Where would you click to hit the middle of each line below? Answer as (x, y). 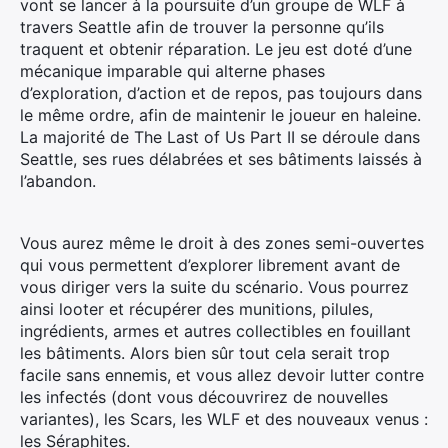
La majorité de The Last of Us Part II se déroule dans (220, 136)
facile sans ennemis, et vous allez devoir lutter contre (222, 374)
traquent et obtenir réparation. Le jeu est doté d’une (216, 48)
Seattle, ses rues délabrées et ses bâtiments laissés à (221, 158)
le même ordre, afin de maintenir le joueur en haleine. (220, 114)
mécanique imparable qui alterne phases (172, 70)
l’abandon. (58, 180)
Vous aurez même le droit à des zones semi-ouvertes (222, 242)
